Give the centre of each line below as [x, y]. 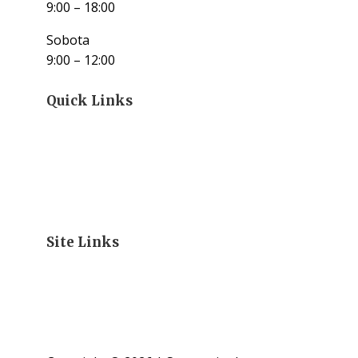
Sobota [68, 40]
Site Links [83, 242]
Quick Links [89, 100]
